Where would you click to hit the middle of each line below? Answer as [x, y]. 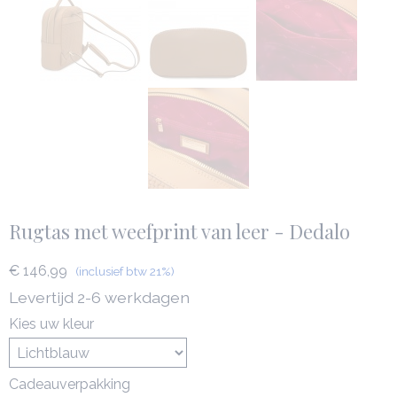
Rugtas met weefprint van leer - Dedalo [179, 231]
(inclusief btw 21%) [125, 271]
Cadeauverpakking [70, 384]
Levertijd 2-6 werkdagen [99, 297]
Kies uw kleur [51, 324]
